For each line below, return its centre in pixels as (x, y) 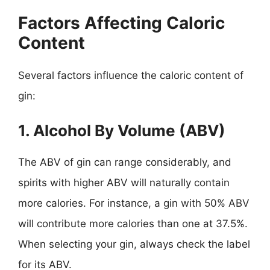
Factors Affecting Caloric (121, 23)
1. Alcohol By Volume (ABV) (122, 130)
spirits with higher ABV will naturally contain (124, 183)
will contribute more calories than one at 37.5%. (133, 224)
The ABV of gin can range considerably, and (125, 162)
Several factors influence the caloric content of (131, 75)
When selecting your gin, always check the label (134, 244)
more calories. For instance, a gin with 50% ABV (134, 203)
